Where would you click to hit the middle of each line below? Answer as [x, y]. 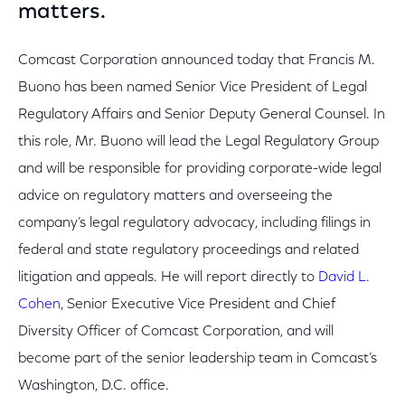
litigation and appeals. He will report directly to [168, 278]
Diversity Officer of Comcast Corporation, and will [176, 332]
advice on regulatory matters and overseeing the [175, 196]
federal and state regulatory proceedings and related [188, 250]
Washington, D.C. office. [94, 386]
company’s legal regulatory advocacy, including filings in [194, 223]
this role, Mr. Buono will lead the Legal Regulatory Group [198, 142]
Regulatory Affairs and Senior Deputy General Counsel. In [202, 115]
